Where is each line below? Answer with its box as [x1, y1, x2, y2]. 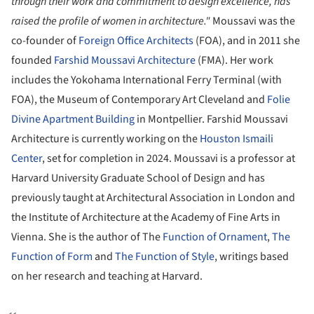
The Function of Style [115, 249, 214, 265]
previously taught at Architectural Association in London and [11, 190, 295, 206]
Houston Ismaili [200, 131, 273, 147]
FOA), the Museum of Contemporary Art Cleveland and [11, 92, 267, 108]
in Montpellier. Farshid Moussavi [135, 111, 288, 128]
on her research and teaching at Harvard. [11, 268, 203, 285]
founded [11, 53, 54, 69]
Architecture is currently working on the [11, 131, 200, 147]
